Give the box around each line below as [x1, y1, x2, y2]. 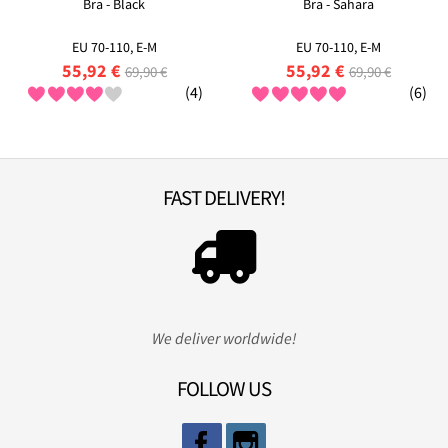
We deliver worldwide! [151, 327, 297, 348]
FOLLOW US [177, 375, 271, 402]
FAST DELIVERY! [163, 184, 285, 211]
